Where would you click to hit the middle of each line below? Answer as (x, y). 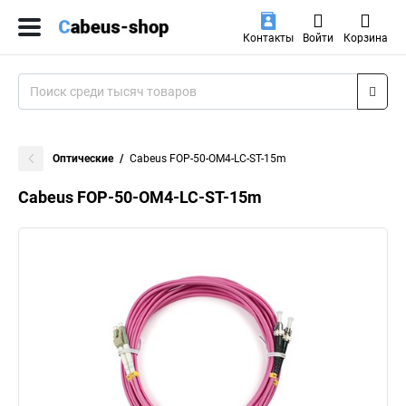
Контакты (268, 38)
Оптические (83, 159)
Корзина (365, 38)
